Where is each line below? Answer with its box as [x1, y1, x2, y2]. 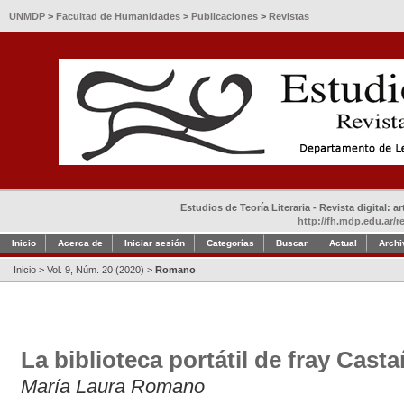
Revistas [269, 11, 309, 23]
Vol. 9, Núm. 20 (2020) [47, 264, 144, 275]
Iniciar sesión [124, 238, 185, 248]
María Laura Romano [20, 374, 205, 398]
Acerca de [58, 238, 103, 248]
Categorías [207, 238, 254, 248]
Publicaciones [191, 11, 258, 23]
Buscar [276, 238, 308, 248]
